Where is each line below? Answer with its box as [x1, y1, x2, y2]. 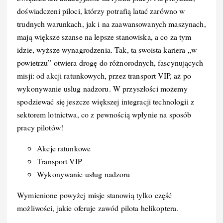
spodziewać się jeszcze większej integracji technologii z [17, 96, 194, 107]
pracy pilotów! [17, 121, 64, 132]
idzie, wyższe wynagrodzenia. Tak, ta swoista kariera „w [17, 44, 197, 55]
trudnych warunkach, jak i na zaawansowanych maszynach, [17, 18, 206, 29]
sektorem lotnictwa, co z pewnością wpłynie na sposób [17, 109, 192, 119]
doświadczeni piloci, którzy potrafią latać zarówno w [17, 5, 185, 16]
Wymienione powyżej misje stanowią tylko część [17, 189, 172, 200]
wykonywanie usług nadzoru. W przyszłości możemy [17, 83, 188, 94]
